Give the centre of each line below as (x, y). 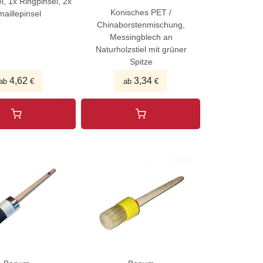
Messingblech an (141, 37)
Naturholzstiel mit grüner (141, 49)
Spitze (141, 61)
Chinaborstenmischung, (141, 24)
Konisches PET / (141, 12)
